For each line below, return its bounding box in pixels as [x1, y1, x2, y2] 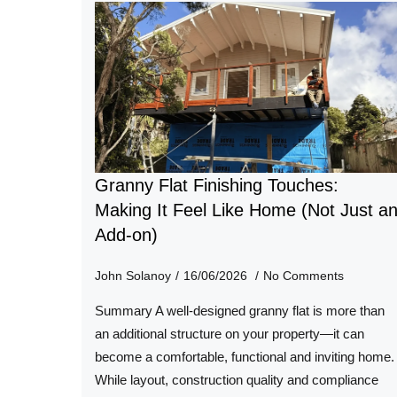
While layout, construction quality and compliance [95, 373, 378, 388]
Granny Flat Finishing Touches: [95, 175, 339, 196]
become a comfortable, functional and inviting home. [95, 350, 394, 365]
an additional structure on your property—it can [95, 327, 364, 342]
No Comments [263, 269, 344, 284]
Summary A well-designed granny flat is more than [95, 304, 385, 319]
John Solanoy [95, 269, 171, 284]
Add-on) [95, 225, 158, 245]
